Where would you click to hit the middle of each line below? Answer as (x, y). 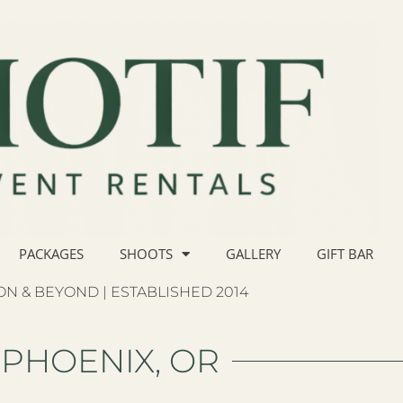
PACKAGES (51, 254)
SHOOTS (146, 254)
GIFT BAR (345, 254)
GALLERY (253, 254)
